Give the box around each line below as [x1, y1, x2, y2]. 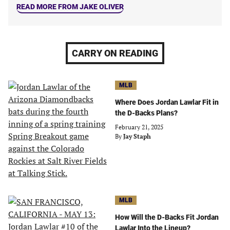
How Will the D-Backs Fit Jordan [115, 213, 219, 221]
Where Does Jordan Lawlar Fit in [115, 98, 219, 106]
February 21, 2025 [115, 123, 163, 131]
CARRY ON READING [72, 48, 158, 59]
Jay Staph [123, 132, 151, 140]
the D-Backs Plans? [115, 109, 178, 117]
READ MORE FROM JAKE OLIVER [16, 3, 124, 11]
